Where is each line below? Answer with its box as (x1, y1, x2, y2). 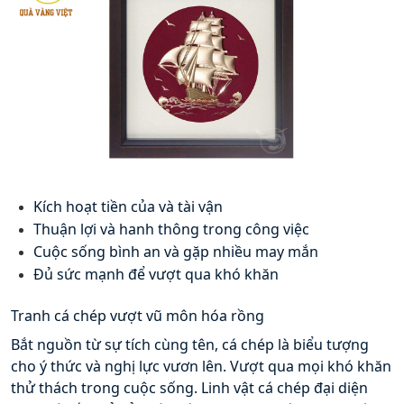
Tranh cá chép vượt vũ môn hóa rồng (11, 305, 268, 326)
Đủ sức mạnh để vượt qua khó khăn (33, 263, 279, 284)
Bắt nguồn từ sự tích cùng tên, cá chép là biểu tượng (11, 334, 369, 354)
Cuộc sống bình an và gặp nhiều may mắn (33, 241, 318, 262)
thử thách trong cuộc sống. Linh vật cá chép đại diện (11, 377, 368, 398)
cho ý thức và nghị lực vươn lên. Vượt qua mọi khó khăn (11, 355, 391, 376)
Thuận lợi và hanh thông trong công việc (33, 218, 309, 239)
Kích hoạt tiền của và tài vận (33, 196, 223, 216)
